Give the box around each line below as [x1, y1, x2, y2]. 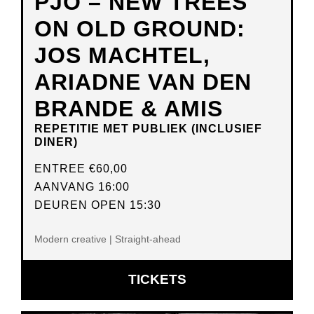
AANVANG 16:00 [34, 181, 130, 193]
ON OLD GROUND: [34, 16, 245, 42]
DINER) [34, 136, 78, 149]
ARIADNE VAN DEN [34, 69, 252, 95]
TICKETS [128, 271, 186, 287]
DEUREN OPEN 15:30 [34, 199, 161, 212]
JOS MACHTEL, [34, 43, 210, 69]
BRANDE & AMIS [34, 96, 223, 122]
